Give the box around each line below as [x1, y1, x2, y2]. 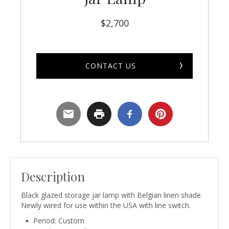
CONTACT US [85, 60, 136, 71]
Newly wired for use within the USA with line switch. [21, 200, 191, 210]
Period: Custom [33, 215, 84, 225]
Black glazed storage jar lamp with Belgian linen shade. [21, 190, 202, 200]
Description [21, 168, 85, 185]
